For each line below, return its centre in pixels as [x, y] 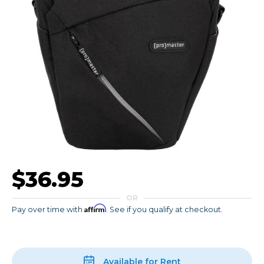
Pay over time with [48, 209]
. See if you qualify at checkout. [164, 209]
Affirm [95, 208]
